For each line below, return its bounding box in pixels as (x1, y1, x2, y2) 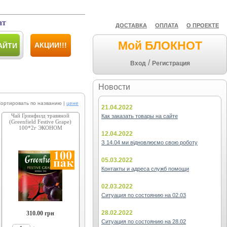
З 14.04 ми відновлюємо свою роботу (101, 139, 198, 145)
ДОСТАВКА (116, 22, 147, 28)
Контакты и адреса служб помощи (101, 166, 189, 172)
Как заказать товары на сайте (101, 113, 178, 119)
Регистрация (152, 60, 190, 67)
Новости (98, 83, 130, 91)
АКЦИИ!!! (34, 41, 67, 49)
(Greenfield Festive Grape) (9, 119, 72, 125)
